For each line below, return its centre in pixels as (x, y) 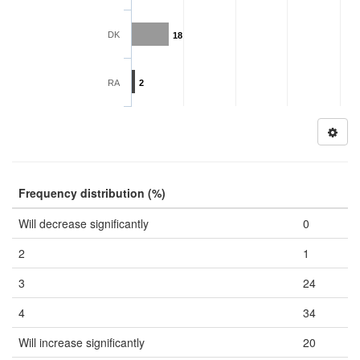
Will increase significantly (82, 342)
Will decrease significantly (84, 223)
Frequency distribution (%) (92, 193)
